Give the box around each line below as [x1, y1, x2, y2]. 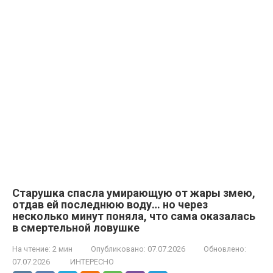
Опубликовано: [91, 244, 146, 253]
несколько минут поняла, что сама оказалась [12, 209, 255, 222]
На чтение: [12, 244, 51, 253]
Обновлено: [204, 244, 246, 253]
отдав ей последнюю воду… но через [12, 197, 208, 211]
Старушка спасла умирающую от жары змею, [12, 186, 255, 199]
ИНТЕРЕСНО [70, 257, 114, 266]
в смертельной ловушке [12, 221, 140, 234]
